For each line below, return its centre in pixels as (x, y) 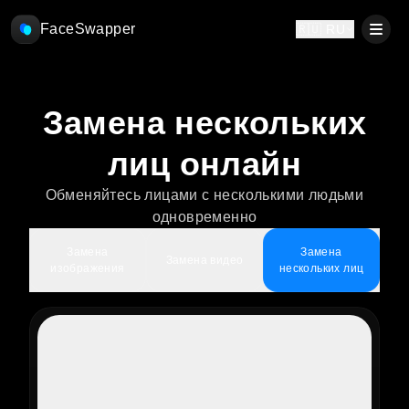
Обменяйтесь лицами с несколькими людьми (204, 195)
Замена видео (204, 260)
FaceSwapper (88, 29)
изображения (88, 268)
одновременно (204, 217)
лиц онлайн (204, 164)
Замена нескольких (204, 123)
